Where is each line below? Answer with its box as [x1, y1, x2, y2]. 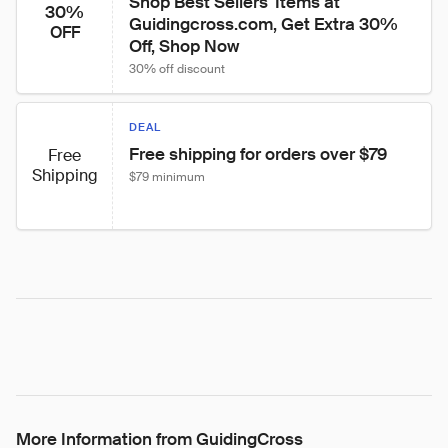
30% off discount [129, 61, 225, 77]
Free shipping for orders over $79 [129, 143, 387, 165]
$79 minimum [129, 169, 205, 185]
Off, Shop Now [129, 35, 239, 57]
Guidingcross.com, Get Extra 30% [129, 13, 402, 35]
